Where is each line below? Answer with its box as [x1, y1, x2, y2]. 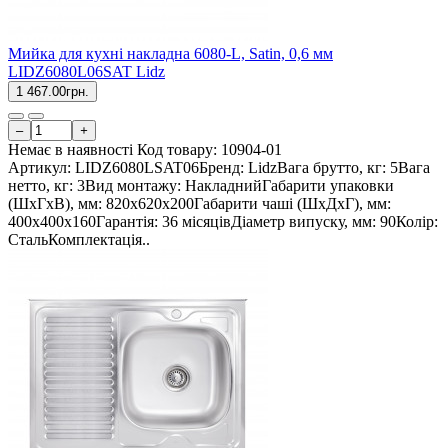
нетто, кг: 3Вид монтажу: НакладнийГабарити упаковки [8, 177, 394, 195]
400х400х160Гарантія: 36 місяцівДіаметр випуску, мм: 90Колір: [8, 213, 438, 231]
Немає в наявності [8, 141, 133, 159]
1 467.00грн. [16, 84, 89, 100]
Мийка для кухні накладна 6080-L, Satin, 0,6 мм [8, 45, 333, 63]
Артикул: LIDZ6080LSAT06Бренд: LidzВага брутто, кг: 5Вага [8, 159, 430, 177]
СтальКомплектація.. [8, 231, 150, 249]
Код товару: [137, 141, 221, 159]
